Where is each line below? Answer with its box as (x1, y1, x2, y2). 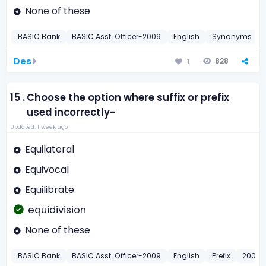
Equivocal (24, 163, 69, 176)
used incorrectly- (27, 106, 116, 120)
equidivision (27, 203, 86, 217)
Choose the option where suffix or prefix (27, 91, 230, 105)
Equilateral (24, 142, 74, 157)
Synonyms (211, 31, 252, 42)
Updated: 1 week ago (9, 123, 68, 131)
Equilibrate (24, 182, 74, 197)
